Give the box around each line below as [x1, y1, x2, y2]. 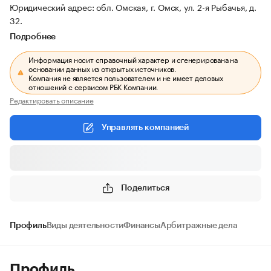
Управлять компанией [101, 123, 189, 132]
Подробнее [10, 33, 56, 41]
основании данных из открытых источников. [28, 62, 177, 74]
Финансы [123, 221, 160, 230]
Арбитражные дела [160, 221, 238, 230]
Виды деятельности [46, 221, 124, 230]
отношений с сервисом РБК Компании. [28, 80, 159, 92]
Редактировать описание [10, 94, 94, 105]
